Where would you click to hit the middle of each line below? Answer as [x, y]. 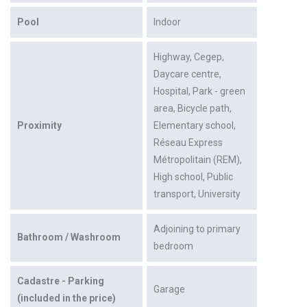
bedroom [173, 246]
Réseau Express [188, 142]
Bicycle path [204, 108]
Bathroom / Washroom [69, 237]
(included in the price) [66, 298]
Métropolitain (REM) [197, 159]
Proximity [39, 125]
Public [220, 176]
